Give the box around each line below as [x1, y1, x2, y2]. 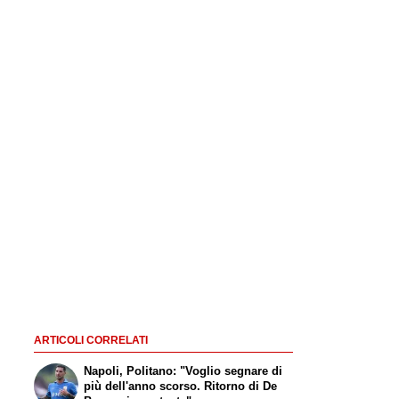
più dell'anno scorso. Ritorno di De [84, 379, 278, 394]
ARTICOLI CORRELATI [33, 335, 148, 346]
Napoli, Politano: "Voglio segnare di [84, 364, 283, 379]
